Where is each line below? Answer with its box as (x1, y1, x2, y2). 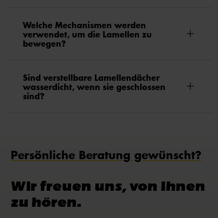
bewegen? (23, 36, 66, 49)
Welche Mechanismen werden (23, 18, 146, 31)
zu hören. (11, 193, 82, 210)
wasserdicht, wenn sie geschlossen (23, 80, 165, 92)
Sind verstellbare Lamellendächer (23, 71, 160, 83)
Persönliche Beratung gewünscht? (11, 147, 202, 163)
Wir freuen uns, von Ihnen (11, 177, 206, 194)
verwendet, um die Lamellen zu (23, 27, 152, 40)
